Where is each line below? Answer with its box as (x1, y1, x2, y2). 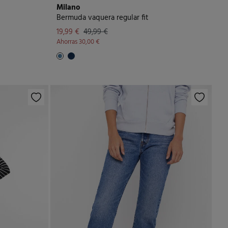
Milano (56, 2, 80, 14)
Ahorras (56, 37, 79, 47)
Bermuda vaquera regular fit (56, 12, 149, 24)
